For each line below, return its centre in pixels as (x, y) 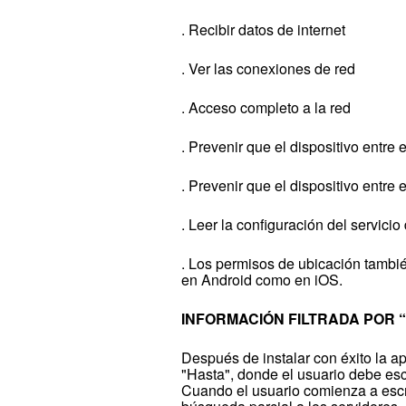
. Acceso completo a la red (266, 107)
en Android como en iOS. (262, 279)
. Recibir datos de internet (264, 29)
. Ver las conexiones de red (269, 68)
